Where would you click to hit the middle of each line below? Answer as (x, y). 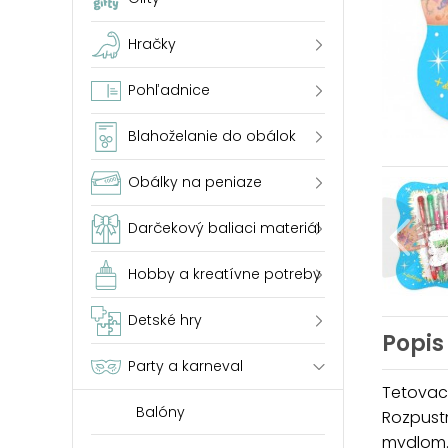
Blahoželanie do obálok (212, 136)
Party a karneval (185, 366)
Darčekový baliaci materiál (224, 228)
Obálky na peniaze (195, 182)
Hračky (152, 44)
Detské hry (165, 320)
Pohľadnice (169, 90)
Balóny (160, 412)
